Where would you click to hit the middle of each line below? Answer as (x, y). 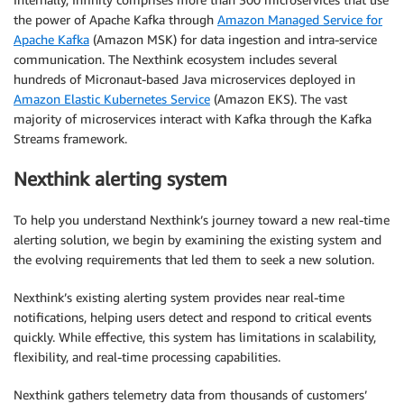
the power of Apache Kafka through (115, 19)
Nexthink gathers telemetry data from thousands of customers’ (190, 394)
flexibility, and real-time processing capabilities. (147, 356)
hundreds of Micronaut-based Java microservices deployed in (184, 79)
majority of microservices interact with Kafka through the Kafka (193, 119)
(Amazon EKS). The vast (279, 99)
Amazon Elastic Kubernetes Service (112, 99)
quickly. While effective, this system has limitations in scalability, (195, 336)
